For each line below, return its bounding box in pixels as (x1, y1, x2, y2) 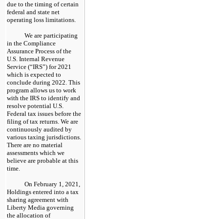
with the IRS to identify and (7, 94, 80, 102)
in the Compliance (7, 39, 56, 47)
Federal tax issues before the (7, 109, 81, 117)
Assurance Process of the (7, 47, 71, 55)
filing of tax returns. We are (7, 117, 78, 125)
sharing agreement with (7, 196, 68, 203)
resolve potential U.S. (7, 102, 64, 109)
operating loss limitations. (7, 16, 76, 23)
